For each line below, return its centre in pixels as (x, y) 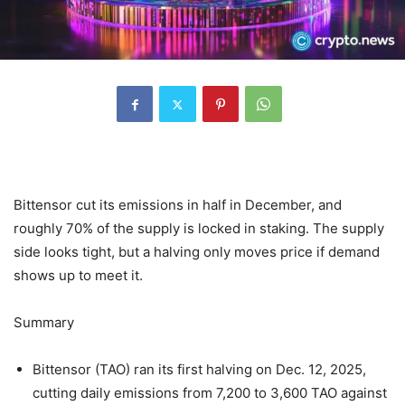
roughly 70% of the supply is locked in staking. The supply (199, 229)
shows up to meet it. (78, 276)
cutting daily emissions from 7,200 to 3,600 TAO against (210, 393)
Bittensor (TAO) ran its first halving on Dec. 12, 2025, (199, 370)
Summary (44, 323)
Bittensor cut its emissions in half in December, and (178, 205)
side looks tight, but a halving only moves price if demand (197, 252)
